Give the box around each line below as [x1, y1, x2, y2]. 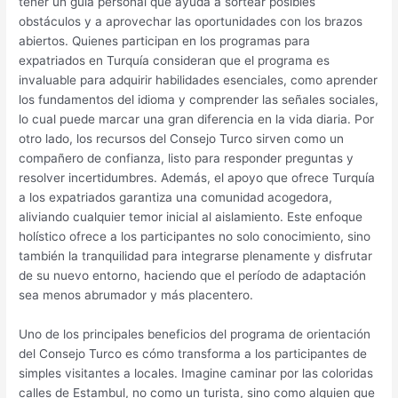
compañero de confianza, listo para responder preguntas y [19, 151, 354, 166]
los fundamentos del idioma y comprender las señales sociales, [19, 92, 379, 107]
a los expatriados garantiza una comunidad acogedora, [19, 190, 333, 205]
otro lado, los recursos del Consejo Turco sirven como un [19, 131, 345, 147]
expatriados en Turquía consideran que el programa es [19, 53, 330, 68]
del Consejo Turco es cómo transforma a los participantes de [19, 346, 368, 362]
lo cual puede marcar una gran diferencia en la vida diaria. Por [19, 112, 375, 127]
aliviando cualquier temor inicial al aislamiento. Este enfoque [19, 210, 363, 225]
